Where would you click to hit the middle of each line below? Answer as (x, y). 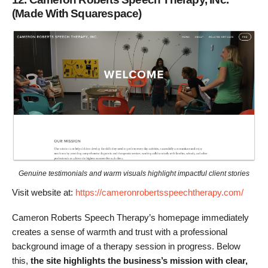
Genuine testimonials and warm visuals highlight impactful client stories (134, 173)
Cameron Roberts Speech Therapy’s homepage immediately (130, 218)
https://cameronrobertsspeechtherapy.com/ (159, 192)
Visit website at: (44, 192)
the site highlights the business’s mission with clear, (138, 261)
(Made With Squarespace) (77, 13)
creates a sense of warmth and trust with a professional (120, 232)
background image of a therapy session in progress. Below (126, 246)
